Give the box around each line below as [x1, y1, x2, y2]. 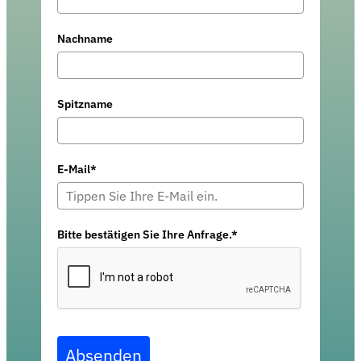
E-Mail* [57, 162, 98, 177]
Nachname [57, 31, 114, 47]
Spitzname [57, 97, 114, 112]
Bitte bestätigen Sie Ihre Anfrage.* [57, 227, 239, 243]
